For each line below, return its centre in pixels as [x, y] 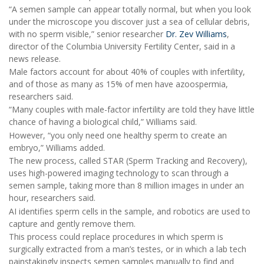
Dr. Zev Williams [196, 34]
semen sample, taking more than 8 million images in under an [126, 186]
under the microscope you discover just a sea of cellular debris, [129, 21]
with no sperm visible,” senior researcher [87, 34]
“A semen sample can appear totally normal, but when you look [130, 9]
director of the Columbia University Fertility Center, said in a [122, 46]
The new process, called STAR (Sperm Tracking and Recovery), [128, 161]
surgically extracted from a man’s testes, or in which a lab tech [128, 249]
